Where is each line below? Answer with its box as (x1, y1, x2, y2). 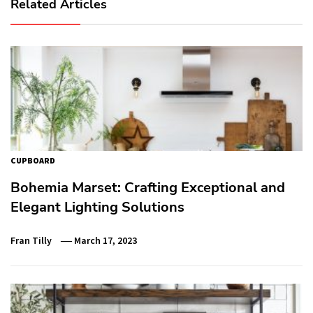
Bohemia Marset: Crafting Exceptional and (10, 178, 285, 197)
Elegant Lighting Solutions (10, 198, 184, 217)
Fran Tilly (10, 234, 52, 247)
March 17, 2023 (74, 234, 138, 247)
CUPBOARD (10, 155, 55, 166)
